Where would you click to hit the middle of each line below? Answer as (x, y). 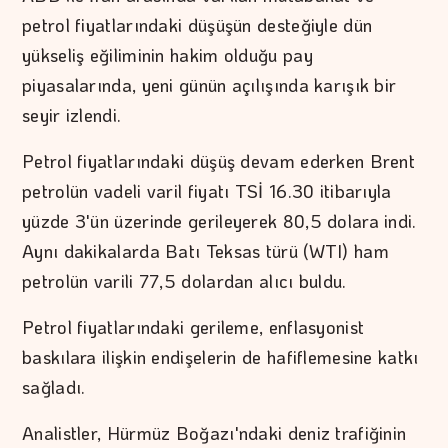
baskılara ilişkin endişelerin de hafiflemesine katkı (220, 357)
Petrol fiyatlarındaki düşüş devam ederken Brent (219, 161)
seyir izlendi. (72, 115)
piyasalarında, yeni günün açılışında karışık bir (209, 85)
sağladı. (54, 387)
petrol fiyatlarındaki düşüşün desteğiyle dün (197, 25)
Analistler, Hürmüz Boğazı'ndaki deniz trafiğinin (214, 433)
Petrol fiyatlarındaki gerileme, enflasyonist (193, 327)
